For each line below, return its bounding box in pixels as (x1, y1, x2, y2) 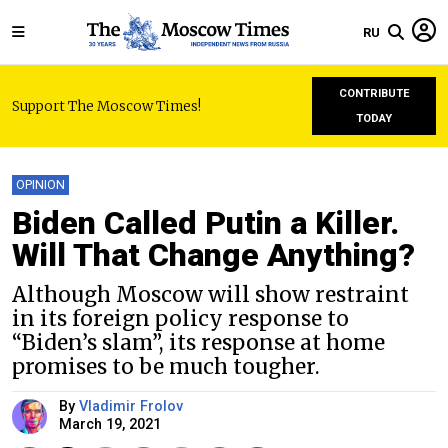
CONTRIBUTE (338, 87, 410, 100)
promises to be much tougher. (12, 354, 320, 380)
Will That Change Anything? (12, 236, 415, 274)
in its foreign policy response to (12, 306, 349, 332)
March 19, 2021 (59, 416, 161, 433)
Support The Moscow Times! (12, 97, 201, 115)
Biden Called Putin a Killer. (12, 204, 399, 242)
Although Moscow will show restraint (12, 282, 409, 308)
